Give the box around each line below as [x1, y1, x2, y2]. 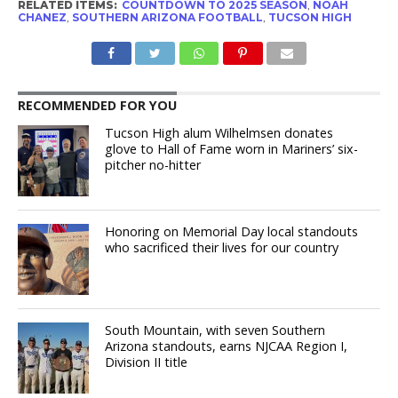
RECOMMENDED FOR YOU [17, 97, 177, 115]
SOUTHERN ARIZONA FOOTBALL [71, 11, 263, 25]
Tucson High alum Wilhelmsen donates [105, 124, 334, 142]
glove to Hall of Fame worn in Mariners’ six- [105, 140, 359, 158]
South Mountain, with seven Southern [105, 322, 326, 339]
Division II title [105, 354, 188, 371]
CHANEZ [17, 11, 67, 25]
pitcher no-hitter [105, 156, 202, 174]
